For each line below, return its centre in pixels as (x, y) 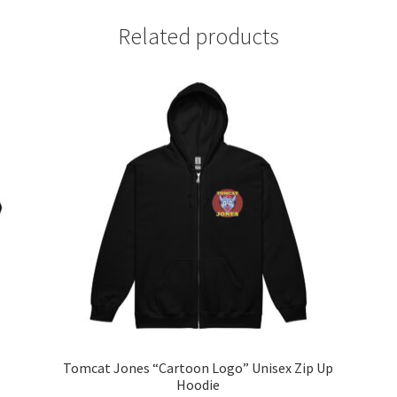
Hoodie (198, 384)
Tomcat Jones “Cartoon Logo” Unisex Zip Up (198, 367)
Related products (198, 37)
